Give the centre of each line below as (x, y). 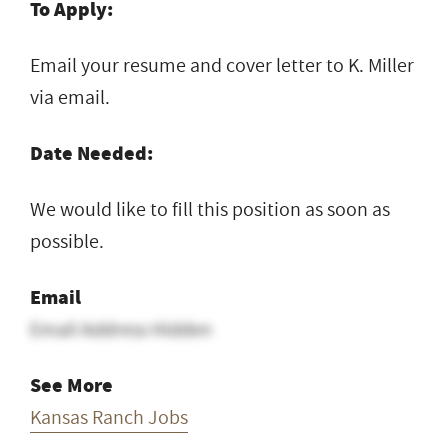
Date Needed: (91, 153)
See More (71, 385)
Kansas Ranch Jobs (109, 417)
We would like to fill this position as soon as (210, 209)
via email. (70, 97)
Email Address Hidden (121, 329)
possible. (67, 241)
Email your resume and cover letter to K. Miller (222, 65)
